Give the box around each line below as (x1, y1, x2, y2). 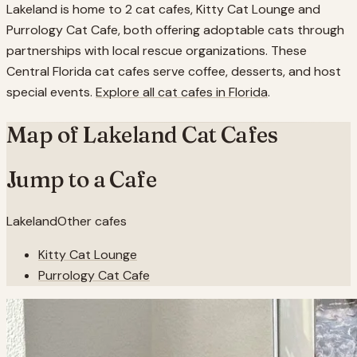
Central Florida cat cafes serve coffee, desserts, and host (6, 63, 341, 80)
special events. (6, 84, 92, 101)
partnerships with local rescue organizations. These (6, 42, 307, 60)
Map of (6, 120, 84, 148)
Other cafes (57, 213, 127, 230)
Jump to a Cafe (6, 165, 157, 193)
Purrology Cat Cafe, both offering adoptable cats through (6, 22, 344, 39)
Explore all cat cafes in (96, 84, 229, 101)
